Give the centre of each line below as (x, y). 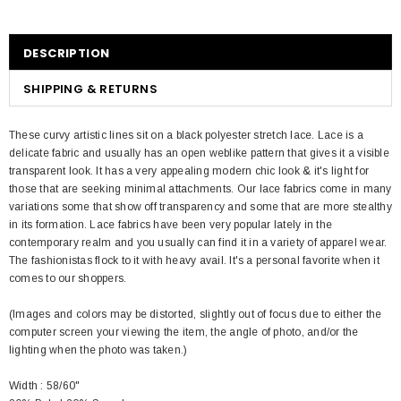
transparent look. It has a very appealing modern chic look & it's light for (189, 171)
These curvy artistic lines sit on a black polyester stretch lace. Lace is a (186, 135)
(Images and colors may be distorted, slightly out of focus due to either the (196, 314)
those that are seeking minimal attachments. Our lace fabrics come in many (200, 189)
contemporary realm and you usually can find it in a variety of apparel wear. (198, 243)
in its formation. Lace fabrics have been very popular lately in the (171, 225)
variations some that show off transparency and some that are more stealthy (200, 207)
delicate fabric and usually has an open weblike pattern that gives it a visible (199, 153)
